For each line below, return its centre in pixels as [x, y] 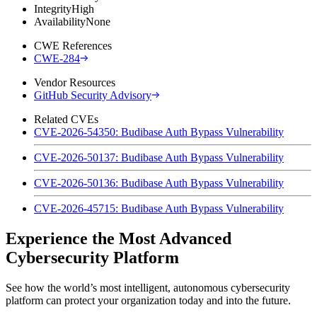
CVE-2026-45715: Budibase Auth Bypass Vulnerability [159, 208]
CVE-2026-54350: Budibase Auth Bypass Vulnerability [159, 132]
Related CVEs [66, 119]
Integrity [53, 8]
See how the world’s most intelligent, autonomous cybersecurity [148, 287]
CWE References [73, 45]
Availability [60, 21]
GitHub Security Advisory [93, 95]
